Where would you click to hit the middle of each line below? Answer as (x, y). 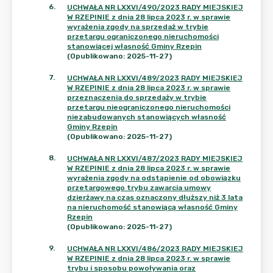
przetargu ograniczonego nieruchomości (143, 37)
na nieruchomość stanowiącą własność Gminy (152, 207)
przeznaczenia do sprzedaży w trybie (137, 97)
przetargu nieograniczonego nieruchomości (149, 107)
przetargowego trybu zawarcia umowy (139, 188)
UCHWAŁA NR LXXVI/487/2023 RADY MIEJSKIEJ (155, 158)
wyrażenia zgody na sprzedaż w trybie (138, 27)
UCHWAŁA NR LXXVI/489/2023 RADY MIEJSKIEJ (155, 78)
